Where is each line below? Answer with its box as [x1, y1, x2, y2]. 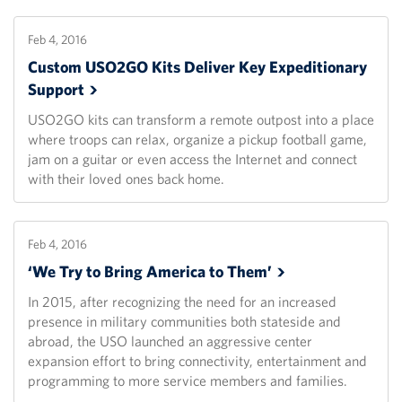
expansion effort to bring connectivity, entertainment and [28, 352, 367, 371]
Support [28, 79, 84, 100]
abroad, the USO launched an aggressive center [28, 332, 312, 351]
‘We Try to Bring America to [28, 261, 227, 283]
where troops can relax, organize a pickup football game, [28, 130, 367, 149]
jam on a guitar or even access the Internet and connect [28, 150, 357, 169]
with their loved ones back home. [28, 170, 224, 188]
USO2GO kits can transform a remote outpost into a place [28, 110, 374, 129]
